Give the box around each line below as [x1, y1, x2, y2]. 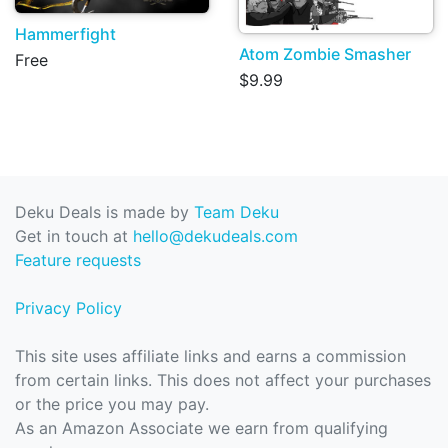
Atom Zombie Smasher [239, 44, 411, 65]
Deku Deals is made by [15, 202, 194, 223]
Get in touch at [15, 226, 133, 247]
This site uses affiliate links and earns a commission [15, 346, 406, 367]
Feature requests [15, 250, 141, 271]
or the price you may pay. [15, 394, 209, 415]
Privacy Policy [15, 298, 122, 319]
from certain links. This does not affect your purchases [15, 370, 431, 391]
